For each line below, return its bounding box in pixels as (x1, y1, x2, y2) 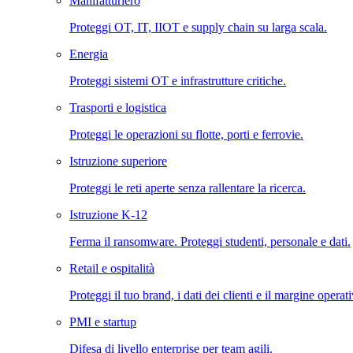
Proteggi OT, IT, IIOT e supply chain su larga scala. (69, 20, 327, 34)
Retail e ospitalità (69, 261, 154, 275)
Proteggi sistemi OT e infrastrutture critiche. (69, 73, 286, 87)
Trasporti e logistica (69, 100, 166, 114)
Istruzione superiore (69, 154, 167, 168)
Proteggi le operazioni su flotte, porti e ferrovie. (69, 127, 303, 141)
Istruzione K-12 (69, 207, 147, 221)
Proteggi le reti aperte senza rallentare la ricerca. (69, 180, 306, 195)
